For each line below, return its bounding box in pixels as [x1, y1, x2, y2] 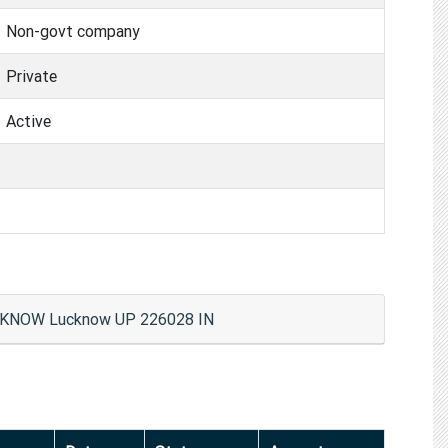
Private [6, 65, 57, 86]
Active [6, 110, 51, 131]
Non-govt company [6, 20, 140, 41]
